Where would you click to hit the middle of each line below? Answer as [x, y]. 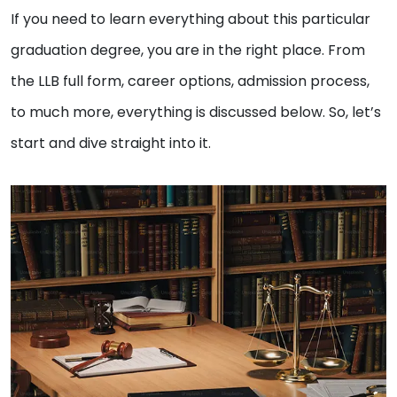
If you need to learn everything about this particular [191, 19]
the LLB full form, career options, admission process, [190, 82]
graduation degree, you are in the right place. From [188, 51]
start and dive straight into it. [113, 144]
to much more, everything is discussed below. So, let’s [196, 113]
